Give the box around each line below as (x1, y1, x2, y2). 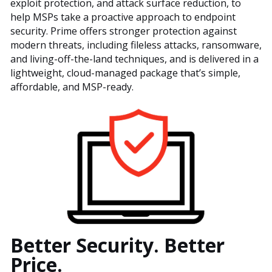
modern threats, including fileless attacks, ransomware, (10, 38, 262, 52)
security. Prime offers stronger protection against (10, 24, 237, 38)
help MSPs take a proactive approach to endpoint (10, 10, 236, 24)
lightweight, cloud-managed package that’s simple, (10, 66, 240, 80)
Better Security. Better (10, 231, 225, 258)
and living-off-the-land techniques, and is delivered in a (10, 52, 259, 66)
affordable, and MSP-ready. (10, 80, 134, 94)
